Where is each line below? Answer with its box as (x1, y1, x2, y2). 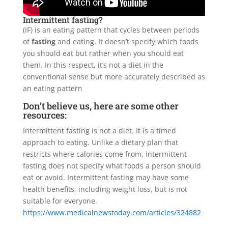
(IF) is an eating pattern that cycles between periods (22, 24, 199, 35)
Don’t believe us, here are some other (22, 99, 179, 112)
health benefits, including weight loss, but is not (22, 184, 187, 194)
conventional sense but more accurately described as (22, 71, 205, 81)
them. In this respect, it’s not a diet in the (22, 60, 163, 70)
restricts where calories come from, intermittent (22, 149, 187, 159)
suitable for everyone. (22, 195, 97, 206)
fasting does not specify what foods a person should (22, 160, 201, 170)
